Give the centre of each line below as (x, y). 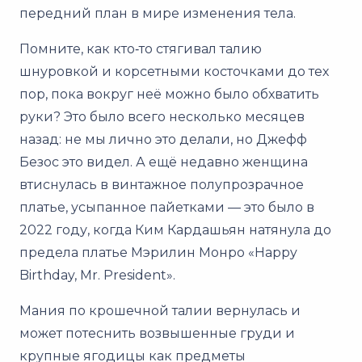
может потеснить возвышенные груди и (157, 333)
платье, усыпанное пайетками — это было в (167, 207)
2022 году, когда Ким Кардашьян (134, 229)
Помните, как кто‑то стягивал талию (141, 48)
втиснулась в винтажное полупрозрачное (162, 184)
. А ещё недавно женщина (219, 162)
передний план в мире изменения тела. (158, 13)
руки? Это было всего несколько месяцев (162, 116)
